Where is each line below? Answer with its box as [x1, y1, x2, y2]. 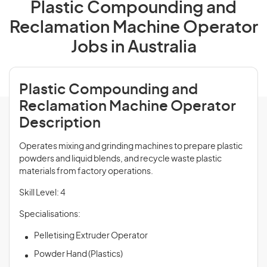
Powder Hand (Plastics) [34, 250, 123, 259]
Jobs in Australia [70, 39, 197, 56]
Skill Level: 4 [19, 189, 66, 197]
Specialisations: [19, 210, 80, 219]
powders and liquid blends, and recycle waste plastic [19, 155, 222, 163]
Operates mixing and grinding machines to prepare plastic [19, 142, 243, 151]
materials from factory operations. [19, 167, 153, 176]
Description [19, 116, 101, 131]
